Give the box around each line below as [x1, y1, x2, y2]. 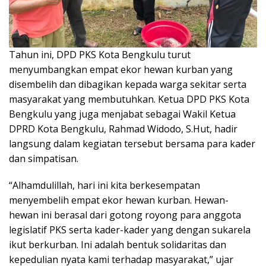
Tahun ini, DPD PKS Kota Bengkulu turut [9, 47, 191, 61]
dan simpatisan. [9, 151, 78, 165]
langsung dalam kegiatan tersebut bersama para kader [9, 137, 255, 150]
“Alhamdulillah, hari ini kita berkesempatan [9, 178, 200, 192]
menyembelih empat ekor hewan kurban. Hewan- [9, 193, 229, 207]
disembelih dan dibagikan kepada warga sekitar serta [9, 77, 246, 91]
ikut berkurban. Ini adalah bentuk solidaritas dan [9, 237, 226, 251]
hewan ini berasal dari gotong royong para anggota [9, 208, 241, 221]
